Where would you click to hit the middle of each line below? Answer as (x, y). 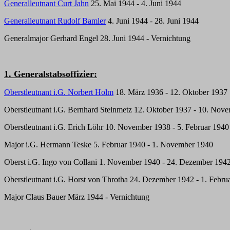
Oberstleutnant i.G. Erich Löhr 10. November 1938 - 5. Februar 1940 (117, 127)
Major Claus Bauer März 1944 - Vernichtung (77, 197)
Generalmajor (27, 38)
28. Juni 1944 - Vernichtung (144, 38)
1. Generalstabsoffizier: (51, 74)
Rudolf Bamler (82, 21)
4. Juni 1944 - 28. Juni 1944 (152, 21)
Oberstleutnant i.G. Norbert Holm (59, 92)
